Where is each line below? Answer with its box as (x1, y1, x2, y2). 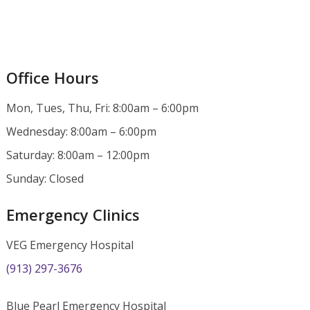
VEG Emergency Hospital (6, 237, 134, 253)
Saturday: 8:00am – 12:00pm (6, 147, 149, 163)
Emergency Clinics (6, 203, 140, 225)
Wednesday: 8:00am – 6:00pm (6, 123, 156, 139)
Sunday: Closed (6, 170, 84, 186)
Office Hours (6, 66, 99, 88)
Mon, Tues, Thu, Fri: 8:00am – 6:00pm (6, 100, 199, 116)
